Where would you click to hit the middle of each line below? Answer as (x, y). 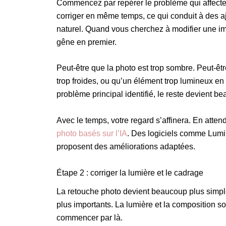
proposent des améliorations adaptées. (126, 147)
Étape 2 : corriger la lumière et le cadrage (130, 173)
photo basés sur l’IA (92, 134)
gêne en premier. (87, 42)
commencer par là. (90, 217)
